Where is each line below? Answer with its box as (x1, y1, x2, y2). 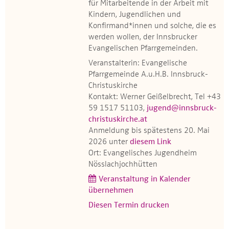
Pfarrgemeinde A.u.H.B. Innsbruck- (88, 71, 208, 79)
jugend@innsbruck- (147, 104, 217, 112)
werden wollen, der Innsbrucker (88, 33, 197, 41)
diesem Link (130, 138, 171, 146)
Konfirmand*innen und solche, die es (88, 22, 216, 30)
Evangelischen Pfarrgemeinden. (88, 44, 198, 53)
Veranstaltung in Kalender (99, 175, 191, 184)
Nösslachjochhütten (88, 161, 157, 169)
